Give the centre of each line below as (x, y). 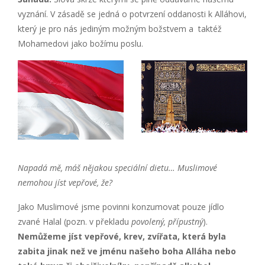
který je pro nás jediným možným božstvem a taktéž (120, 28)
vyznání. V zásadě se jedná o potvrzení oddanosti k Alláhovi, (132, 14)
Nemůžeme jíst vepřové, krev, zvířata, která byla (122, 237)
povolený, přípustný (167, 222)
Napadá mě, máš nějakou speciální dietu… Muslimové (117, 168)
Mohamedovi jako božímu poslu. (80, 43)
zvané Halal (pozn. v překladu (75, 222)
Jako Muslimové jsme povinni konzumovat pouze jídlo (121, 207)
